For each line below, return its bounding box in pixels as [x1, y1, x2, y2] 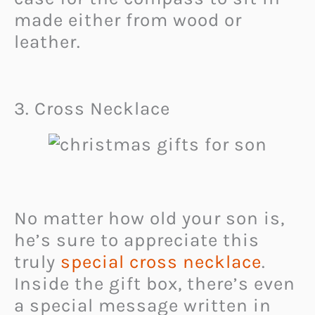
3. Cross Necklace [14, 98, 170, 120]
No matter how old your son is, [14, 207, 285, 230]
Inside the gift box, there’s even [14, 273, 295, 295]
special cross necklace [60, 251, 262, 274]
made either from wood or [14, 9, 242, 32]
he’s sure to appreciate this [14, 229, 259, 252]
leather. [14, 31, 81, 53]
